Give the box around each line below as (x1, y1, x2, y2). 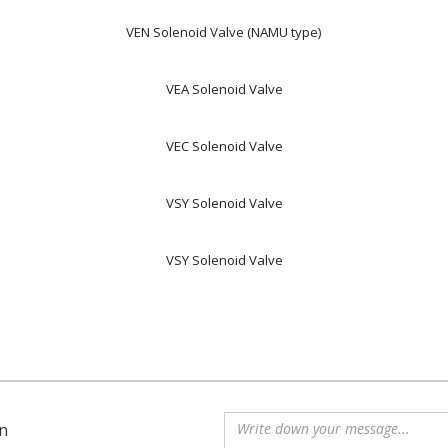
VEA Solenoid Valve (165, 80, 283, 98)
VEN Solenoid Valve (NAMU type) (126, 23, 322, 41)
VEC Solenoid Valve (165, 137, 283, 155)
